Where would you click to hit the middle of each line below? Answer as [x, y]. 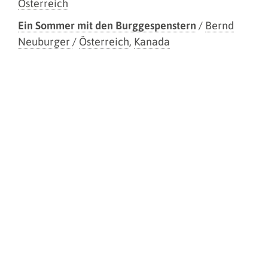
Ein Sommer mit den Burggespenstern [107, 25]
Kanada [152, 41]
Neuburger [45, 41]
